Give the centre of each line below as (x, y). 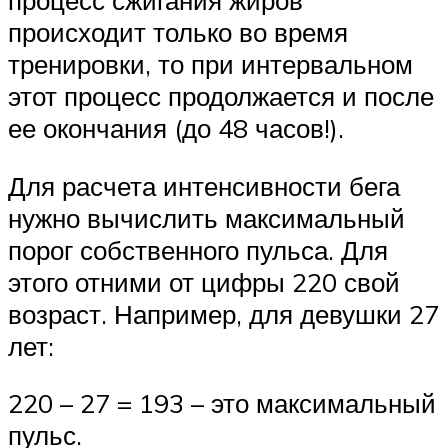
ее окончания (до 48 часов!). (176, 128)
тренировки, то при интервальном (210, 64)
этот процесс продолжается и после (221, 96)
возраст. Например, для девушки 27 (223, 313)
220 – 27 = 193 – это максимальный (222, 403)
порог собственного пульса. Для (198, 249)
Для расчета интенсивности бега (204, 185)
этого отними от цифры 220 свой (204, 281)
